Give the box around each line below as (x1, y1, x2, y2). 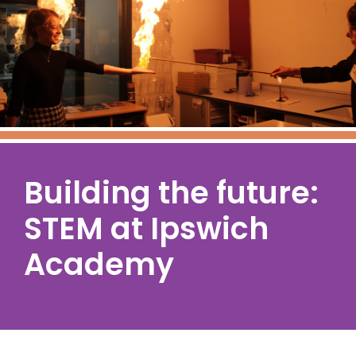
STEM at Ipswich (24, 207, 269, 250)
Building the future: (24, 171, 319, 214)
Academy (24, 242, 174, 285)
